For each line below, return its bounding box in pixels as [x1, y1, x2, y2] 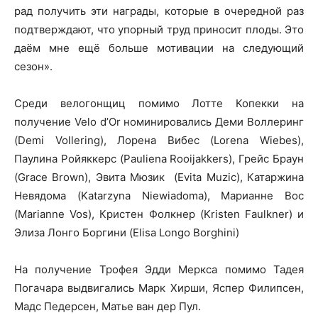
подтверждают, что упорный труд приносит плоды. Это [14, 23, 304, 36]
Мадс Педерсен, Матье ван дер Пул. [14, 300, 201, 313]
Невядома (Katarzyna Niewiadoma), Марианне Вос [14, 189, 304, 202]
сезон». [14, 60, 53, 73]
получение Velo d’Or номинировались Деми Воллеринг [14, 115, 304, 128]
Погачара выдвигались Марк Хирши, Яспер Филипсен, [14, 281, 304, 295]
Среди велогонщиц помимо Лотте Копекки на [14, 97, 304, 110]
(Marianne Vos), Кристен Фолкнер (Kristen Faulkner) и [14, 207, 304, 221]
